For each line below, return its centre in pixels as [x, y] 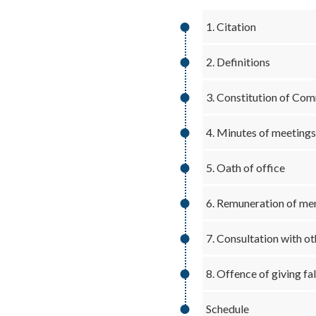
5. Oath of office [245, 168]
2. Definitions [238, 62]
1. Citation [231, 26]
